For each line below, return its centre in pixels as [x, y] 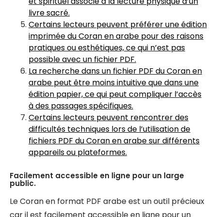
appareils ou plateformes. [78, 152]
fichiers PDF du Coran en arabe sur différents [114, 141]
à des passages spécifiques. [81, 106]
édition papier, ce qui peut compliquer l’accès [115, 94]
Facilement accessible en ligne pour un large [97, 176]
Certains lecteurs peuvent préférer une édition [118, 24]
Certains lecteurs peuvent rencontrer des [108, 117]
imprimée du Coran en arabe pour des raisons [116, 36]
